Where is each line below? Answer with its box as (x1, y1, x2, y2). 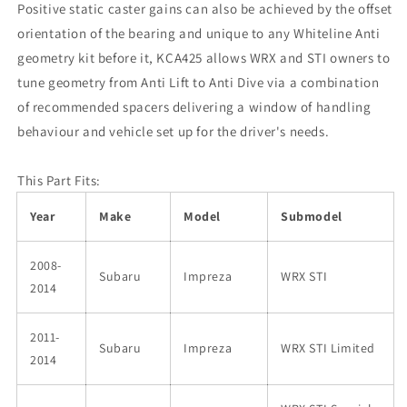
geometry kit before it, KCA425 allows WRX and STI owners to (17, 48, 391, 66)
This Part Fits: (17, 171, 101, 189)
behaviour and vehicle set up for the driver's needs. (17, 122, 330, 140)
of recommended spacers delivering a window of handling (17, 97, 372, 115)
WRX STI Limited (281, 339, 375, 356)
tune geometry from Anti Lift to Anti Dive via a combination (17, 73, 380, 91)
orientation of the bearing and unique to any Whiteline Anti (17, 24, 381, 42)
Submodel (281, 207, 342, 224)
